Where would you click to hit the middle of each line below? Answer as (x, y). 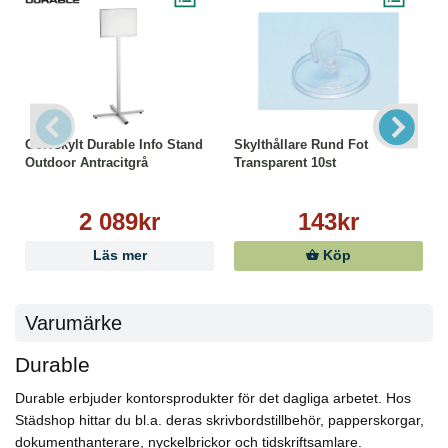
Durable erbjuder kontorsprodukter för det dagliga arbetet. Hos (213, 398)
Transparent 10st (285, 162)
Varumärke (73, 323)
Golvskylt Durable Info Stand (114, 144)
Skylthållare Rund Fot (301, 144)
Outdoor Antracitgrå (86, 162)
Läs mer (119, 255)
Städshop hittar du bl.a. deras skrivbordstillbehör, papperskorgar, (219, 420)
